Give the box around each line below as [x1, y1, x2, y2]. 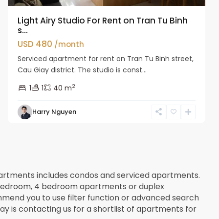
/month [54, 39, 85, 49]
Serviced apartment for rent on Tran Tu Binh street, [18, 53, 194, 64]
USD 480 [18, 38, 55, 50]
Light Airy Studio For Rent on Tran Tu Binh [18, 14, 188, 26]
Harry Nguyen [32, 107, 77, 116]
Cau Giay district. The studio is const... [18, 65, 147, 75]
